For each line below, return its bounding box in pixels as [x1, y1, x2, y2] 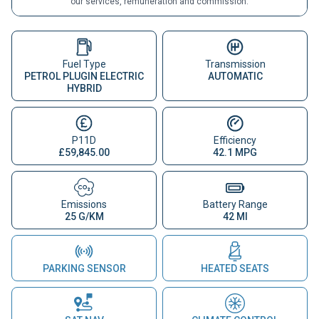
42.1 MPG [213, 146, 257, 158]
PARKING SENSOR [42, 262, 126, 274]
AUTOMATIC [207, 70, 263, 82]
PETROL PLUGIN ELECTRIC [24, 70, 144, 82]
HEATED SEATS [201, 262, 269, 274]
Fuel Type [62, 58, 106, 70]
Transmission [204, 58, 266, 70]
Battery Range [202, 198, 268, 210]
